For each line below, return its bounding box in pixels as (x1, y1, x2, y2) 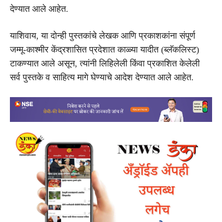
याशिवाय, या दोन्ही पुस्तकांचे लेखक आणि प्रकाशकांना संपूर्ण (10, 30, 195, 41)
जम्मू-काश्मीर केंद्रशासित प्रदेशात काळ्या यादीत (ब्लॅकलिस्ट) (10, 44, 199, 55)
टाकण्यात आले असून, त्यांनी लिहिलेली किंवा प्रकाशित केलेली (10, 58, 200, 68)
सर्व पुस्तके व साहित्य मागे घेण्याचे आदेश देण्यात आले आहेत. (10, 72, 194, 82)
